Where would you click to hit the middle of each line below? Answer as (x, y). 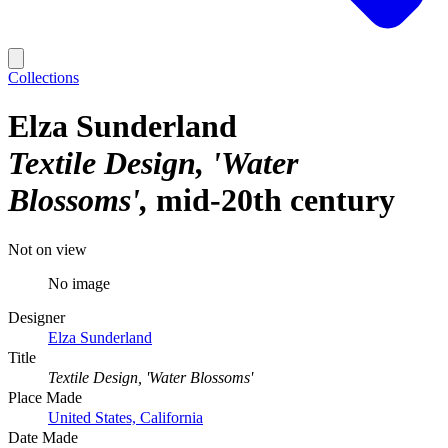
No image (79, 283)
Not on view (47, 249)
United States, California (125, 417)
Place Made (45, 397)
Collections (43, 77)
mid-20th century (275, 200)
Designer (36, 317)
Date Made (43, 437)
